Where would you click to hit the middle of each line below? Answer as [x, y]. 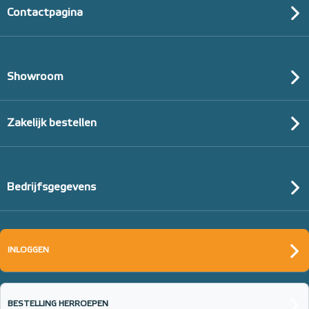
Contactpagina [45, 13]
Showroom [35, 77]
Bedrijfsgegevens [51, 188]
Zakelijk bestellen [52, 123]
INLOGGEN [28, 250]
